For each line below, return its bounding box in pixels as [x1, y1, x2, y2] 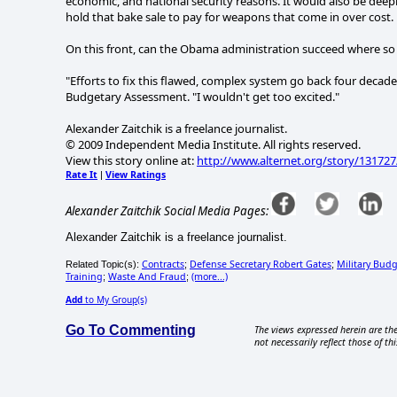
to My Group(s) [82, 293, 147, 307]
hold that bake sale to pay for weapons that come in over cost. [66, 8, 393, 25]
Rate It [66, 167, 97, 181]
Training [66, 270, 103, 284]
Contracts [142, 258, 184, 271]
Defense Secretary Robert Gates [190, 258, 331, 271]
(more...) [191, 270, 228, 284]
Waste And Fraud [108, 270, 186, 284]
